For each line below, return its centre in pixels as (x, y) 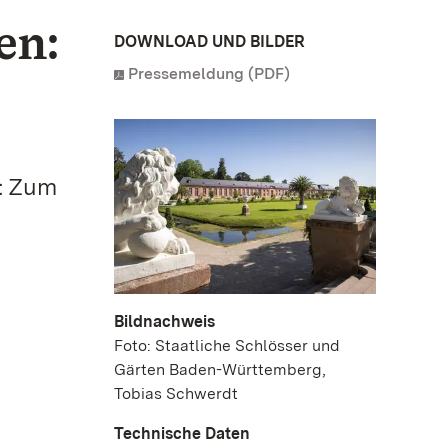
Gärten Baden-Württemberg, (220, 369)
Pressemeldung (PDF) (209, 73)
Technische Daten (182, 433)
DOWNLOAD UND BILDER (209, 41)
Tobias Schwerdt (176, 393)
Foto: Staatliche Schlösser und (227, 345)
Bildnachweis (164, 321)
